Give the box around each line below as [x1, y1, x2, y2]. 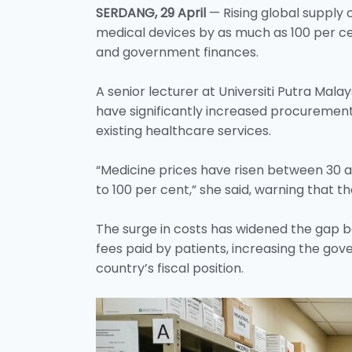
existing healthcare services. [96, 121, 271, 140]
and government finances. [96, 42, 258, 61]
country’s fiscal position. [96, 258, 244, 277]
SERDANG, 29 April [96, 3, 206, 22]
